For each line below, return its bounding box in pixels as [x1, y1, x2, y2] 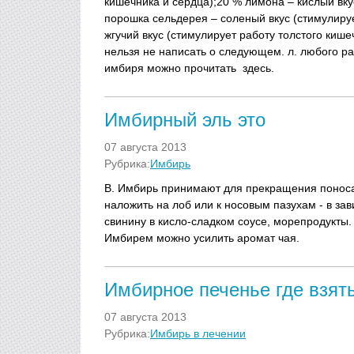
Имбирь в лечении [150, 327, 246, 340]
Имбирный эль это [104, 109, 265, 130]
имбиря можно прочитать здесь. [104, 62, 274, 74]
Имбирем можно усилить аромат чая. [104, 232, 299, 244]
